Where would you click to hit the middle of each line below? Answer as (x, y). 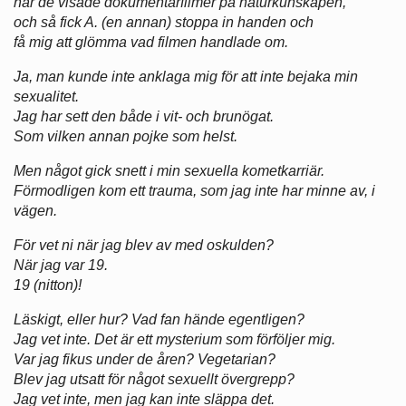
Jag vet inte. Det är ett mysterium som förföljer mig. (174, 340)
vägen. (35, 211)
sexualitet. (46, 97)
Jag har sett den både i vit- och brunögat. (144, 117)
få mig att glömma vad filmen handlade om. (151, 43)
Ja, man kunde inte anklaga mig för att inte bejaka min (186, 77)
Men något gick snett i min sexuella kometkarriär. (169, 171)
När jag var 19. (61, 266)
